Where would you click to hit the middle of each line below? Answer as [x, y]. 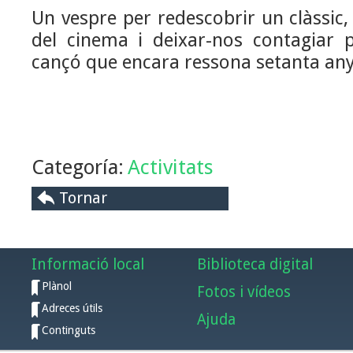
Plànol [57, 286]
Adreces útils [72, 308]
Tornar [83, 198]
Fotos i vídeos [244, 292]
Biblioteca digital [255, 264]
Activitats [171, 167]
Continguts [69, 330]
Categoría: [78, 167]
